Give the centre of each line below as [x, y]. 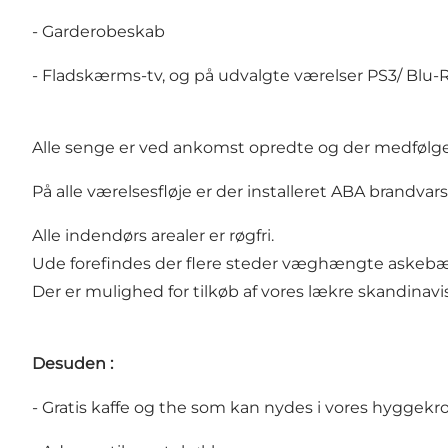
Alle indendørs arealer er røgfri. [155, 236]
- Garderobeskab [98, 32]
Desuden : [72, 364]
